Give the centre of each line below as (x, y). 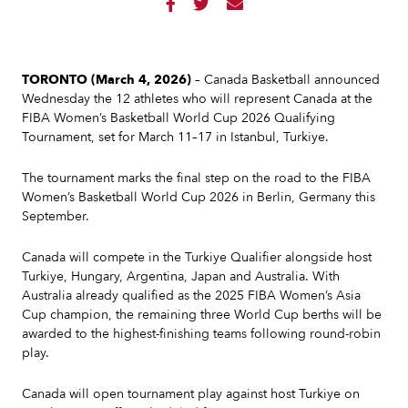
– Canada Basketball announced (286, 80)
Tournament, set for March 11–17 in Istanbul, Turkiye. (175, 137)
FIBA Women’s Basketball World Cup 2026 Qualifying (178, 118)
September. (56, 216)
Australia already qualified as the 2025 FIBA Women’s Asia (191, 296)
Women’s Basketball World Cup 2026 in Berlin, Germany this (199, 197)
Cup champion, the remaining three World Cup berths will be (202, 315)
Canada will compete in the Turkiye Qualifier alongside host (197, 257)
